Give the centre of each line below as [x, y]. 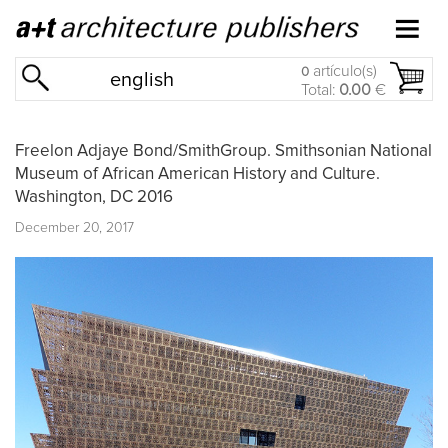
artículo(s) [343, 71]
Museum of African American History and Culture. [197, 174]
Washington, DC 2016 [94, 197]
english [141, 80]
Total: [320, 90]
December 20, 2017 [74, 227]
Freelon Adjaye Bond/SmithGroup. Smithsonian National [223, 151]
